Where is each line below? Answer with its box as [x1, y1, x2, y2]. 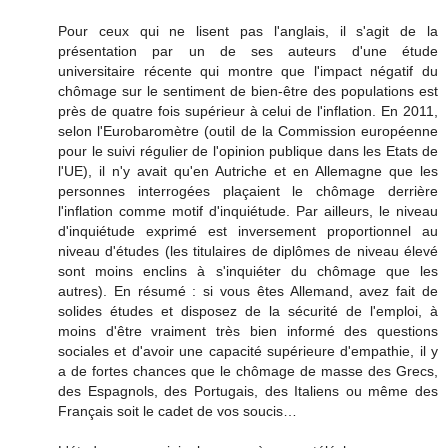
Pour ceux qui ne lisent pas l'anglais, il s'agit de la [58, 23, 438, 40]
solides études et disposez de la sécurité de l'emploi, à [58, 303, 438, 320]
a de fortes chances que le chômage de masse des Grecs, [58, 363, 438, 380]
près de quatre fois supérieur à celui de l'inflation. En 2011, [58, 103, 438, 120]
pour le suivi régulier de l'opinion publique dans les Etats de [58, 143, 438, 160]
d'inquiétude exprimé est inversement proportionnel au [58, 223, 438, 240]
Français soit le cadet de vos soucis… [58, 403, 297, 420]
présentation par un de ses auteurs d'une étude [58, 43, 438, 60]
